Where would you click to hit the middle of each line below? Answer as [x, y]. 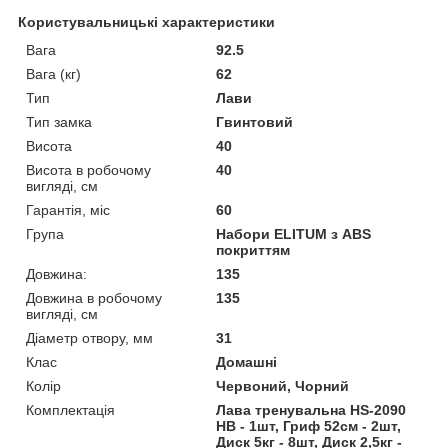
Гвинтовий [255, 121]
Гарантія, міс [68, 209]
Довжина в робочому [94, 297]
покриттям [253, 249]
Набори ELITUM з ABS [294, 233]
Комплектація [70, 409]
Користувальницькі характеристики [146, 21]
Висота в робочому [88, 169]
